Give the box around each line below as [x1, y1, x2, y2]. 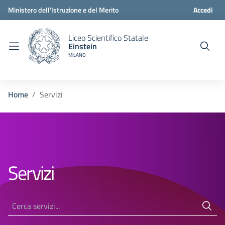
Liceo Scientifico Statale [68, 31, 148, 44]
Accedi [193, 5, 213, 15]
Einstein [68, 40, 97, 52]
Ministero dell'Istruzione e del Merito [8, 5, 119, 15]
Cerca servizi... [8, 195, 55, 207]
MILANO [68, 51, 86, 59]
